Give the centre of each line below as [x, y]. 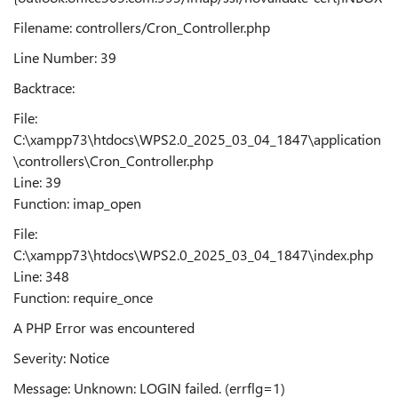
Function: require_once [83, 297]
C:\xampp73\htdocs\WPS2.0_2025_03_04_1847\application [197, 139]
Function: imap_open [77, 203]
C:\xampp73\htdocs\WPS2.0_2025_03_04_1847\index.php [193, 255]
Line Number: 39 [65, 57]
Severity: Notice [61, 358]
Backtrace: [44, 88]
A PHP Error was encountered [104, 327]
